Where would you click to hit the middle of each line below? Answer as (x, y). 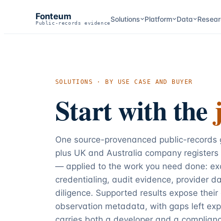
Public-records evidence (73, 23)
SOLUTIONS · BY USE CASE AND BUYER (124, 82)
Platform (158, 19)
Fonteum (54, 16)
